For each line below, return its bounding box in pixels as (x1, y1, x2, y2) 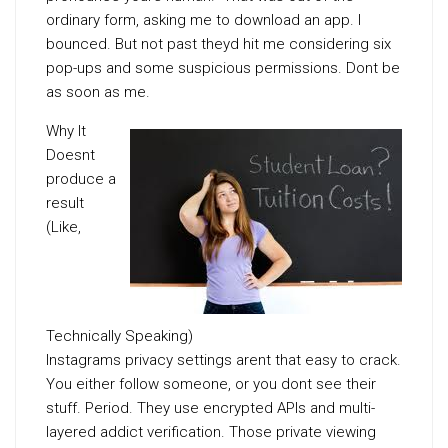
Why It (46, 122, 86, 140)
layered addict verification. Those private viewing (46, 423, 376, 441)
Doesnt (46, 146, 95, 164)
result (46, 194, 84, 212)
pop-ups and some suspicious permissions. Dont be (46, 59, 400, 77)
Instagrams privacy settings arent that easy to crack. (46, 351, 401, 369)
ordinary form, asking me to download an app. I (46, 11, 361, 29)
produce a (46, 170, 116, 188)
